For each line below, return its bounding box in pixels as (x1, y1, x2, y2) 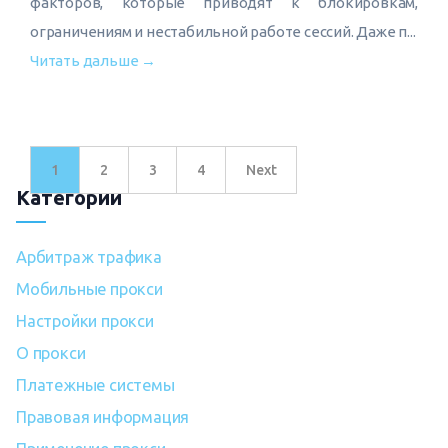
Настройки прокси (16, 312, 154, 330)
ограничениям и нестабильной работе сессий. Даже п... (30, 23, 416, 40)
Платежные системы (16, 376, 175, 394)
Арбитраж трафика (16, 248, 162, 266)
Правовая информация (16, 408, 190, 426)
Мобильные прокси (16, 280, 163, 298)
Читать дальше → (30, 52, 156, 69)
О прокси (16, 344, 86, 362)
